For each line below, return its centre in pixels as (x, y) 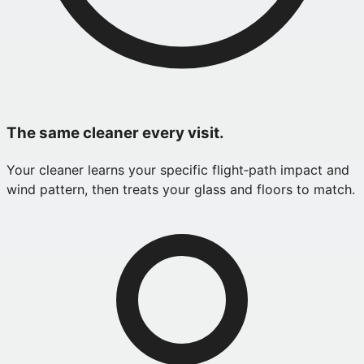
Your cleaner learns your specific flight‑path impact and (178, 169)
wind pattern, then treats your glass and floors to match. (181, 189)
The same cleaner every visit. (115, 132)
